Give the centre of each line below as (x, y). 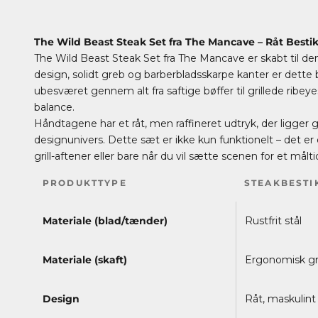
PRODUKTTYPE (85, 182)
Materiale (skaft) (85, 259)
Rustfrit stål (273, 220)
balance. (54, 107)
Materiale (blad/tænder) (105, 220)
